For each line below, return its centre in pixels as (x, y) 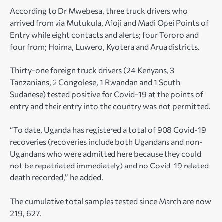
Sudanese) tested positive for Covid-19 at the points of (107, 94)
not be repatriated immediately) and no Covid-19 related (109, 166)
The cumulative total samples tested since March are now (111, 201)
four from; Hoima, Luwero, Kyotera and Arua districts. (105, 47)
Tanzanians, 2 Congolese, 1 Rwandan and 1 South (95, 82)
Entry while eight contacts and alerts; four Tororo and (104, 35)
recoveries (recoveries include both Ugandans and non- (106, 142)
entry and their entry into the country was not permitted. (110, 106)
